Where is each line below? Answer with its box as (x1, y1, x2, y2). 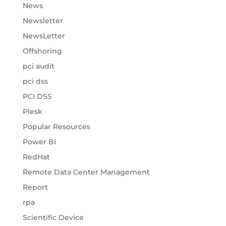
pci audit (22, 62, 54, 71)
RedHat (22, 152, 50, 162)
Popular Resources (22, 122, 90, 132)
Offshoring (22, 46, 62, 56)
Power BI (22, 137, 56, 147)
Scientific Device (22, 213, 84, 222)
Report (22, 183, 48, 192)
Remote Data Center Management (22, 167, 150, 177)
